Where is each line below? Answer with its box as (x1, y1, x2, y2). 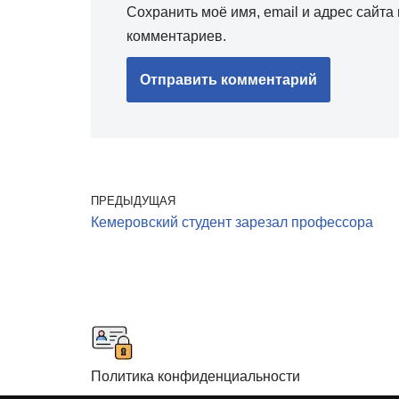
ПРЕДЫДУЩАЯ (91, 194, 175, 208)
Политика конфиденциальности (91, 369, 300, 384)
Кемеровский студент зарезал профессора (91, 215, 373, 230)
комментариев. (126, 28, 226, 44)
